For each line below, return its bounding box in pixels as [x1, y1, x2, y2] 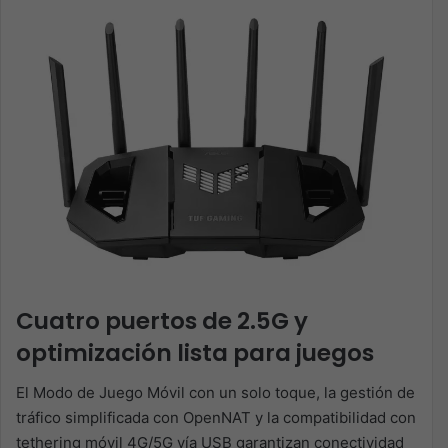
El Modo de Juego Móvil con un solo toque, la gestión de [16, 383, 415, 403]
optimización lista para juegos [16, 336, 374, 369]
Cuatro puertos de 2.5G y [16, 304, 308, 337]
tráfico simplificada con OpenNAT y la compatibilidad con [16, 408, 416, 428]
